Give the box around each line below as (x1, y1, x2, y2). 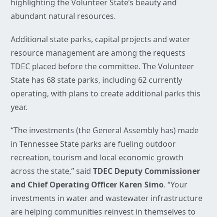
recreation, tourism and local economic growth (11, 152, 184, 163)
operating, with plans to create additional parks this (11, 88, 201, 99)
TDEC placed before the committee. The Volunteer (11, 61, 194, 72)
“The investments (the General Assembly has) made (11, 125, 199, 136)
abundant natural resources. (11, 11, 116, 22)
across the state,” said (11, 166, 93, 177)
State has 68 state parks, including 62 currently (11, 75, 182, 86)
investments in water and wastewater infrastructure (11, 193, 202, 204)
